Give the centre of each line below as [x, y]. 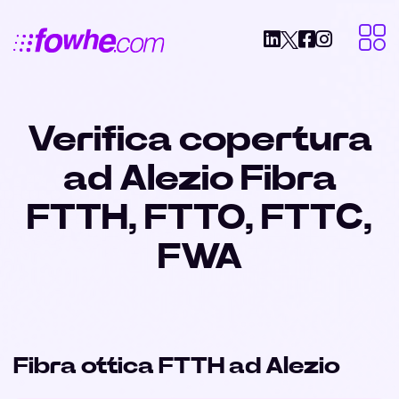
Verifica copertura [199, 140]
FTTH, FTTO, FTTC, [199, 218]
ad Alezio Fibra [199, 179]
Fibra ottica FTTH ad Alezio [177, 366]
